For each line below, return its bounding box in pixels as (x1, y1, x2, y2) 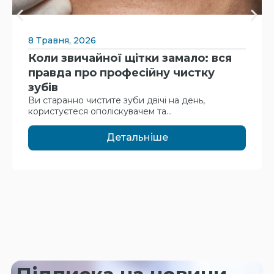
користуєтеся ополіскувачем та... (28, 105, 172, 117)
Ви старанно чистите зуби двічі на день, (28, 94, 205, 106)
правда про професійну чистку (28, 65, 215, 80)
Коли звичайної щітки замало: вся (28, 51, 232, 65)
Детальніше (106, 131, 168, 144)
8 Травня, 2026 (28, 34, 96, 46)
